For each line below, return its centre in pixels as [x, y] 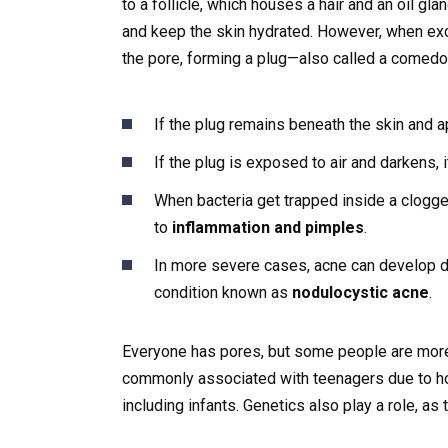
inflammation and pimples [268, 228]
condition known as [223, 293]
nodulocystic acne [360, 293]
